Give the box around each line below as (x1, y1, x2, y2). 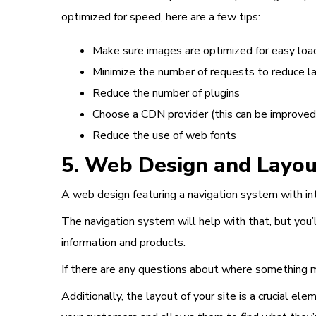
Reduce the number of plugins (92, 85, 240, 102)
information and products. (61, 235, 186, 251)
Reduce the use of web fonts (92, 128, 236, 144)
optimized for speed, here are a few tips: (61, 9, 260, 25)
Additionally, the (61, 288, 146, 305)
